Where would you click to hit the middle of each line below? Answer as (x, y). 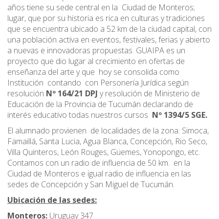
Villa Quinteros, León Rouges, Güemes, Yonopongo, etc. (104, 152)
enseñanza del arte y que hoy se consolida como (93, 72)
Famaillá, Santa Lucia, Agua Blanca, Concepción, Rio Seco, (107, 141)
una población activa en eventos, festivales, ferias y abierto (109, 40)
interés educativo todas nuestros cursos (78, 115)
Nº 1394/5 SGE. (178, 115)
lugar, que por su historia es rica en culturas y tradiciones (106, 18)
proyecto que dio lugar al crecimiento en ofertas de (96, 61)
